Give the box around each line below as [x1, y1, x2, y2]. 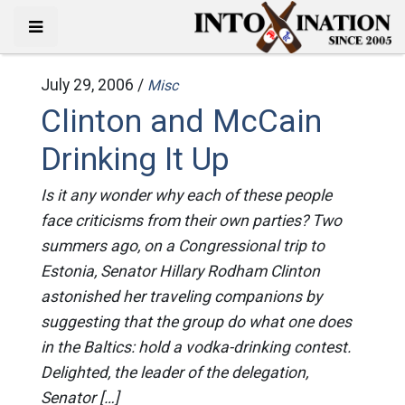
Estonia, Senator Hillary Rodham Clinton [40, 262, 320, 280]
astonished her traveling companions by [40, 287, 322, 306]
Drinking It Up [40, 140, 230, 178]
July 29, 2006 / [40, 76, 147, 94]
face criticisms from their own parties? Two [40, 212, 342, 230]
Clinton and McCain [40, 102, 322, 140]
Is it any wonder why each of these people [40, 186, 332, 204]
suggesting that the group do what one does [40, 313, 352, 331]
